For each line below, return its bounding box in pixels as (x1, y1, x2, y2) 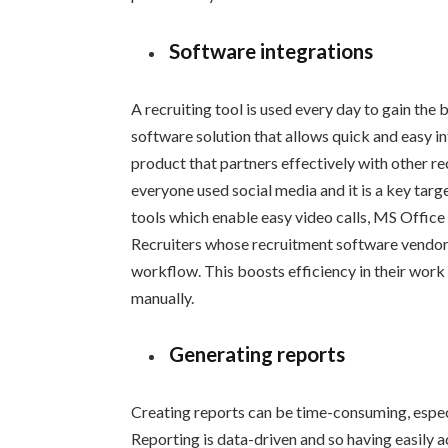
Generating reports (169, 342, 346, 367)
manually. (131, 287, 195, 307)
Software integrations (169, 38, 374, 63)
